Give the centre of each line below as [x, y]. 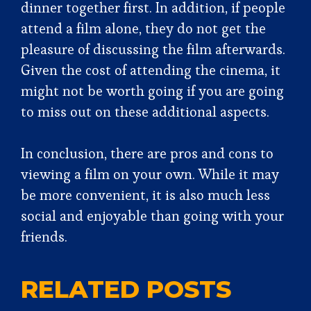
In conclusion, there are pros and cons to [147, 153]
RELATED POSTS [126, 289]
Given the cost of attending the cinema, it [151, 70]
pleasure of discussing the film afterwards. [153, 49]
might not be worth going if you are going [152, 91]
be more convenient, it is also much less [145, 195]
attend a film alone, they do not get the [143, 28]
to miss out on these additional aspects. [147, 112]
